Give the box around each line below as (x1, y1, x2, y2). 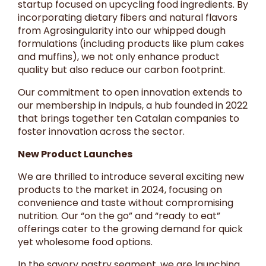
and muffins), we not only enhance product (18, 49, 220, 64)
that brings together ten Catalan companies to (18, 111, 239, 125)
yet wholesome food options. (18, 235, 153, 249)
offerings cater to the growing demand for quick (18, 221, 243, 236)
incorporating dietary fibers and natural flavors (18, 10, 237, 24)
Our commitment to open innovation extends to (18, 85, 242, 99)
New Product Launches (18, 147, 132, 161)
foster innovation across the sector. (18, 124, 185, 138)
